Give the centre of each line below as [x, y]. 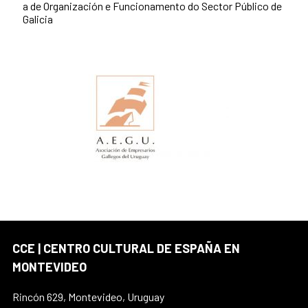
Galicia [38, 19]
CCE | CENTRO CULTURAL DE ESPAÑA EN [126, 248]
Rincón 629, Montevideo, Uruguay [88, 296]
